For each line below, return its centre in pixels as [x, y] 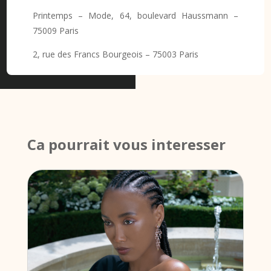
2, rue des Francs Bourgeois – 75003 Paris [115, 54]
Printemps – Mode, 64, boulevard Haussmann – [135, 16]
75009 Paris [55, 31]
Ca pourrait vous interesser [128, 144]
